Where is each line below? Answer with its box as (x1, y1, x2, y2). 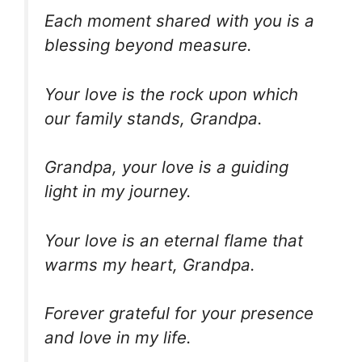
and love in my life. (44, 327, 192, 348)
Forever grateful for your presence (44, 303, 314, 324)
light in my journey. (44, 181, 192, 202)
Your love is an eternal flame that (44, 229, 303, 250)
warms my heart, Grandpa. (44, 254, 255, 275)
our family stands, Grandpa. (44, 107, 263, 128)
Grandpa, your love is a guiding (44, 157, 288, 178)
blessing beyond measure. (44, 34, 252, 55)
